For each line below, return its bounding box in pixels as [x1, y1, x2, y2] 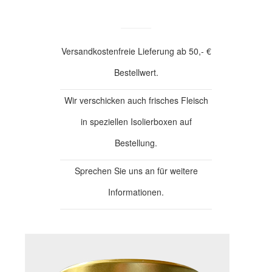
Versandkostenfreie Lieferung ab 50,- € [61, 44, 211, 57]
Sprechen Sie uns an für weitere [74, 164, 198, 177]
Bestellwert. [114, 66, 158, 78]
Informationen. [108, 185, 164, 198]
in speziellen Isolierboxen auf [80, 115, 192, 127]
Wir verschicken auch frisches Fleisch [64, 93, 208, 106]
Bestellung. [115, 136, 157, 149]
